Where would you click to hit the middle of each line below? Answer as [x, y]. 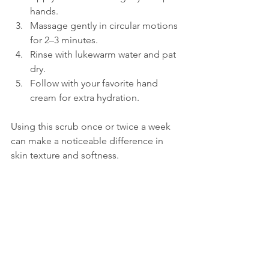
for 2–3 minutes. [66, 40]
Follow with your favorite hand [95, 83]
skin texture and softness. [65, 156]
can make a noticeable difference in [88, 141]
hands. [47, 11]
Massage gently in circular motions [105, 26]
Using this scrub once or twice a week [92, 127]
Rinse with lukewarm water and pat [104, 55]
